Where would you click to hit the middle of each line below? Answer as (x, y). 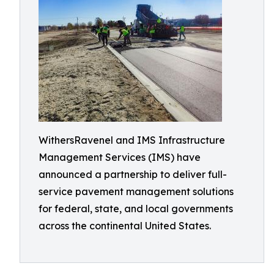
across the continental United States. (125, 226)
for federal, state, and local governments (136, 209)
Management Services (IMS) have (120, 157)
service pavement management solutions (136, 191)
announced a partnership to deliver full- (133, 174)
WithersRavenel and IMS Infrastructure (132, 140)
